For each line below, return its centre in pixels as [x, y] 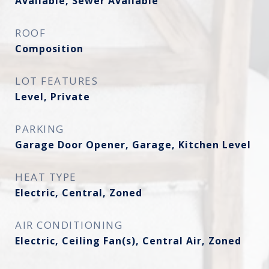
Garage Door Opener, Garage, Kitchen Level [133, 145]
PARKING [40, 129]
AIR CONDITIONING [69, 225]
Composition [49, 49]
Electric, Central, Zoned [79, 193]
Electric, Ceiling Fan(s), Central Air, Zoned [128, 241]
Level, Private [53, 97]
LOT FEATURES [56, 81]
